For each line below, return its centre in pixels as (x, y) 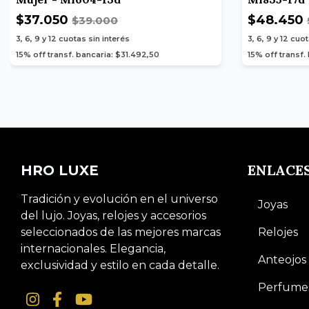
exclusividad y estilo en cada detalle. (120, 265)
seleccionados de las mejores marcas (121, 232)
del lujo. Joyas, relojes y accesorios (113, 215)
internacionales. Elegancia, (93, 248)
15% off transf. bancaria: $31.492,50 (88, 54)
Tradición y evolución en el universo (119, 199)
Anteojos (282, 259)
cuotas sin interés (94, 38)
